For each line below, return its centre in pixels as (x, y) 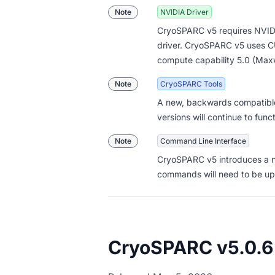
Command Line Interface (203, 141)
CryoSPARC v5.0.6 (191, 247)
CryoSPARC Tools (191, 84)
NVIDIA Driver (184, 12)
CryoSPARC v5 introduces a (214, 159)
